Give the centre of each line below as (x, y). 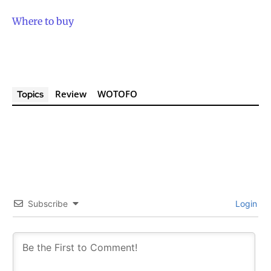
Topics (30, 95)
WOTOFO (117, 94)
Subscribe (48, 204)
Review (71, 94)
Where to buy (43, 21)
